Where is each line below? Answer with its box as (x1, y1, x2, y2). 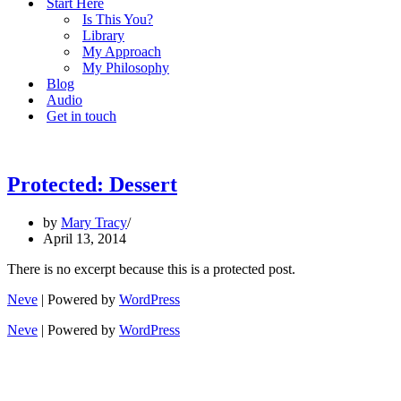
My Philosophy (82, 60, 169, 75)
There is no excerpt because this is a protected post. (7, 260, 295, 277)
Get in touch (47, 108, 116, 124)
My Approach (82, 44, 161, 59)
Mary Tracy (61, 214, 127, 230)
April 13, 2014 (43, 230, 126, 246)
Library (82, 28, 124, 43)
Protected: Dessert (7, 172, 177, 196)
